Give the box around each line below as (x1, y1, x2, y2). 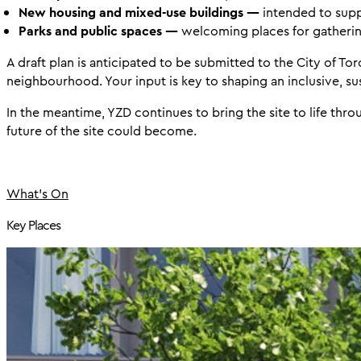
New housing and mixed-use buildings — (19, 3, 259, 23)
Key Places (6, 216, 60, 235)
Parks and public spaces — (19, 22, 181, 41)
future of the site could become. (6, 122, 200, 141)
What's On (6, 185, 68, 204)
